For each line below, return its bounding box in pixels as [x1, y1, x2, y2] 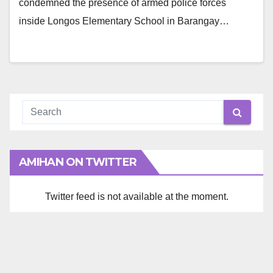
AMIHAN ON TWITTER [19, 155, 136, 169]
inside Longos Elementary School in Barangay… [19, 16, 229, 27]
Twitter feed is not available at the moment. [44, 191, 229, 202]
